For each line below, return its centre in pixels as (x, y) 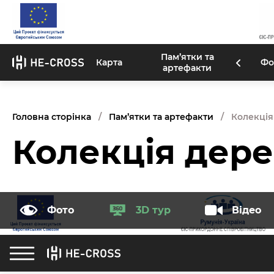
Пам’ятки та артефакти (161, 117)
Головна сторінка (52, 117)
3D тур (153, 210)
